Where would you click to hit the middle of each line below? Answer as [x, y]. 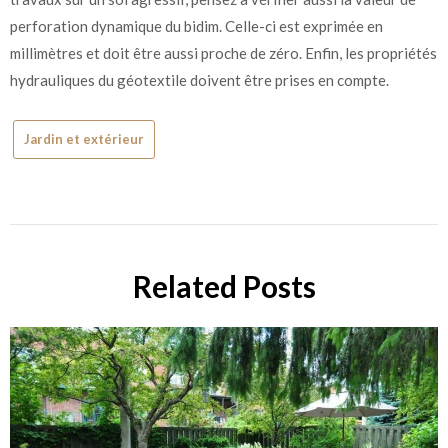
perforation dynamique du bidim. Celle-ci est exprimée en [196, 26]
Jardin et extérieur [84, 138]
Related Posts [224, 286]
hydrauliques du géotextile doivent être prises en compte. [199, 80]
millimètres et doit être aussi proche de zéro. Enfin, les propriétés [223, 53]
